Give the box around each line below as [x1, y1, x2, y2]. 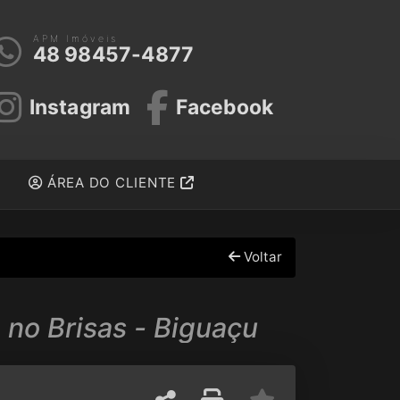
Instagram [29, 95, 131, 121]
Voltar [239, 248, 282, 266]
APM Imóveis [32, 33, 118, 46]
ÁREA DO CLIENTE [43, 174, 180, 192]
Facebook [175, 95, 274, 121]
